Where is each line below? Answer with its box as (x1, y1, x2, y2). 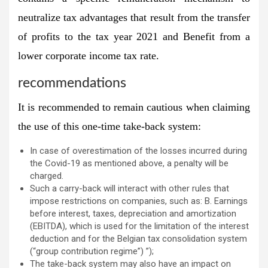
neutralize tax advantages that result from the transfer (18, 11, 250, 23)
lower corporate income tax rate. (18, 49, 159, 62)
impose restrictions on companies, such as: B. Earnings (30, 195, 248, 206)
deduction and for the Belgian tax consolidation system (30, 233, 247, 244)
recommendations (18, 75, 126, 90)
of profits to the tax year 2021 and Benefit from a (18, 30, 250, 42)
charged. (30, 170, 63, 181)
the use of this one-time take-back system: (18, 120, 201, 132)
